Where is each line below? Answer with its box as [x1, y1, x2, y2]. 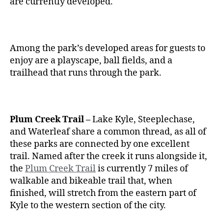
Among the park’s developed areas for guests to [10, 42, 205, 54]
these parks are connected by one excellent [10, 138, 190, 150]
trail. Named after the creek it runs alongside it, [10, 150, 207, 162]
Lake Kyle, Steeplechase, [90, 113, 195, 125]
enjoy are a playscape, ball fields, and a [10, 55, 172, 66]
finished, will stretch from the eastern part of [10, 187, 196, 199]
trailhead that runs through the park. [10, 67, 164, 79]
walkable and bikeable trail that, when [10, 175, 172, 187]
